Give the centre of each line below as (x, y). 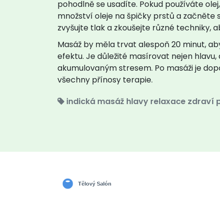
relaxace (168, 101)
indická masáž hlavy (107, 101)
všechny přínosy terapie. (105, 80)
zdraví (201, 101)
